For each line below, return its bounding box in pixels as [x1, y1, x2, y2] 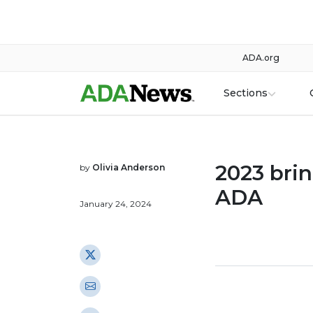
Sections [223, 87, 268, 99]
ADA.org [242, 52, 279, 63]
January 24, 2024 [80, 198, 152, 209]
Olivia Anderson [92, 162, 165, 173]
